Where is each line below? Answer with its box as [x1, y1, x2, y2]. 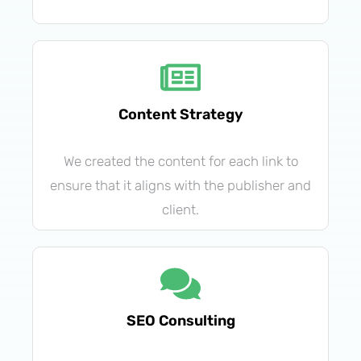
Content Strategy [118, 105, 243, 123]
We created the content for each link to [63, 152, 298, 169]
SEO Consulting [126, 311, 235, 330]
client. [162, 201, 199, 218]
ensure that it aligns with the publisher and [50, 176, 311, 193]
